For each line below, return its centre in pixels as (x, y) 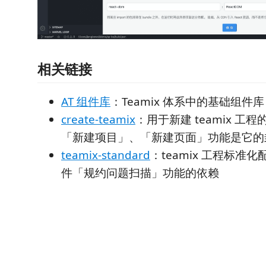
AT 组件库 (86, 102)
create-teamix (98, 120)
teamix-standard (106, 155)
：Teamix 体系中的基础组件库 (187, 102)
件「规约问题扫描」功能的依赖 (140, 173)
